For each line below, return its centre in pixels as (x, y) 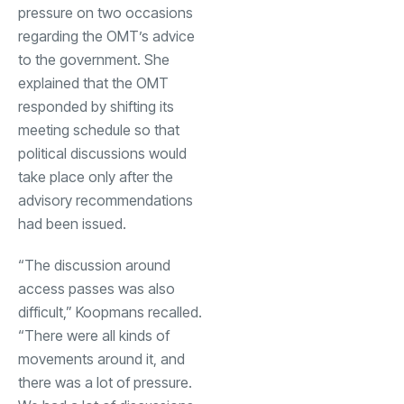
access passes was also (96, 288)
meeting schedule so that (99, 129)
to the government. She (94, 59)
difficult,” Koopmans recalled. (110, 312)
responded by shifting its (96, 106)
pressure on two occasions (106, 12)
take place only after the (96, 176)
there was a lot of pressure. (105, 382)
